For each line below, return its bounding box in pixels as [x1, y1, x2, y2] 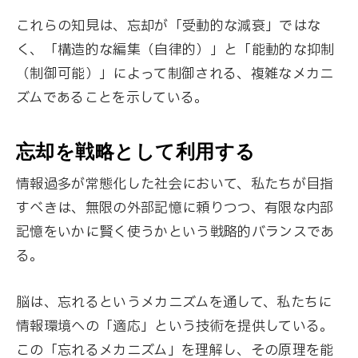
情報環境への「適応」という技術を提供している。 [16, 316, 334, 336]
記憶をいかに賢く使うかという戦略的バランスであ [16, 222, 335, 243]
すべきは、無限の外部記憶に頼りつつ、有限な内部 [16, 198, 334, 219]
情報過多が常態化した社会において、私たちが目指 [16, 174, 334, 195]
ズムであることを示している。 [16, 87, 209, 108]
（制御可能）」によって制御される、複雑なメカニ [16, 63, 334, 84]
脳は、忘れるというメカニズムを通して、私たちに [16, 292, 332, 312]
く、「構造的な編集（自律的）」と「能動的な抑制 [16, 39, 335, 60]
